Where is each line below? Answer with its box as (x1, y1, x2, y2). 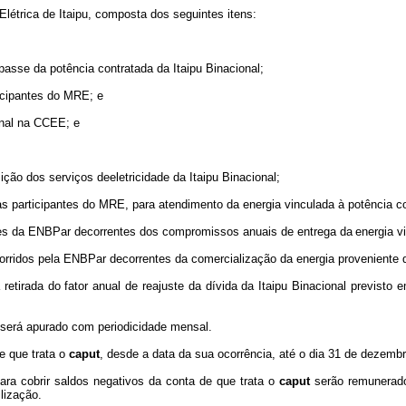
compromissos (161, 225, 239, 238)
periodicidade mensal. (98, 320, 213, 333)
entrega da (296, 225, 353, 238)
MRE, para (99, 198, 156, 211)
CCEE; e (33, 116, 80, 130)
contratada (97, 62, 153, 75)
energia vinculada (243, 198, 335, 211)
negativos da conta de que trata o (93, 374, 280, 388)
